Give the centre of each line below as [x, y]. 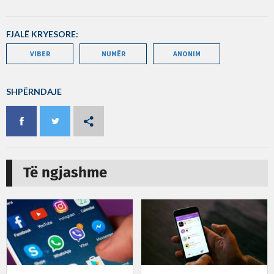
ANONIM [187, 54]
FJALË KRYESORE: [42, 34]
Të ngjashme [65, 173]
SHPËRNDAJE [34, 91]
